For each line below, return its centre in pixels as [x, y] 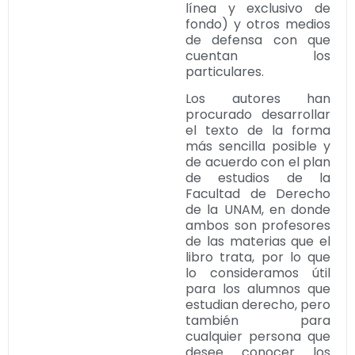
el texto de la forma [258, 131]
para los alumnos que [258, 289]
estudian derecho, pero [258, 305]
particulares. [225, 71]
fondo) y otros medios [258, 24]
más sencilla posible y [258, 147]
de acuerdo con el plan [258, 162]
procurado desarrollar [258, 115]
